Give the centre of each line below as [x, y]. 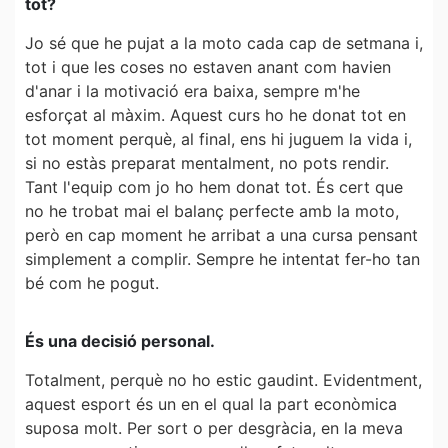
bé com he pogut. [92, 282]
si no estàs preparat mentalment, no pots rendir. [207, 162]
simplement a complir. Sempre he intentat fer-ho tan [222, 258]
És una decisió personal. [120, 341]
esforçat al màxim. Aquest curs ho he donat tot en [215, 114]
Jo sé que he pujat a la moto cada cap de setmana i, [224, 42]
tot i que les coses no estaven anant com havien [208, 66]
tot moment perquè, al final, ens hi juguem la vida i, [218, 138]
